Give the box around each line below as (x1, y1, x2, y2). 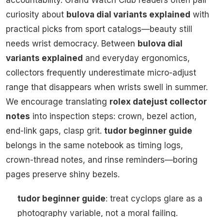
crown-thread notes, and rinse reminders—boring (6, 155, 198, 165)
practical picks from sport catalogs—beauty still (6, 24, 192, 34)
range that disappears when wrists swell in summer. (6, 82, 208, 93)
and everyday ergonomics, (83, 53, 190, 63)
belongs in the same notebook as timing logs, (6, 140, 183, 151)
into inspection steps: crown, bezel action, (30, 111, 197, 122)
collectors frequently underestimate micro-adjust (6, 68, 196, 78)
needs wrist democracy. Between (6, 39, 138, 49)
